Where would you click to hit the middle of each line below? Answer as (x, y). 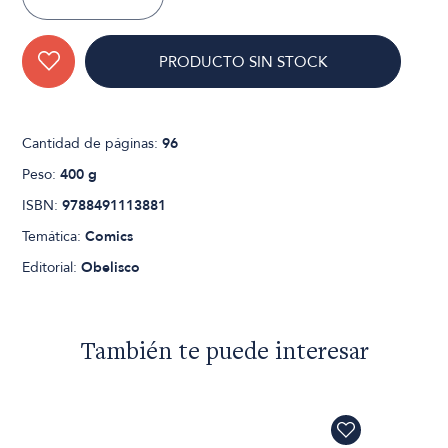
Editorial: (52, 267)
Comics (109, 236)
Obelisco (111, 267)
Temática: (54, 236)
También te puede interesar (224, 353)
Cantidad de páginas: (92, 143)
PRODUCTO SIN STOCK (243, 61)
